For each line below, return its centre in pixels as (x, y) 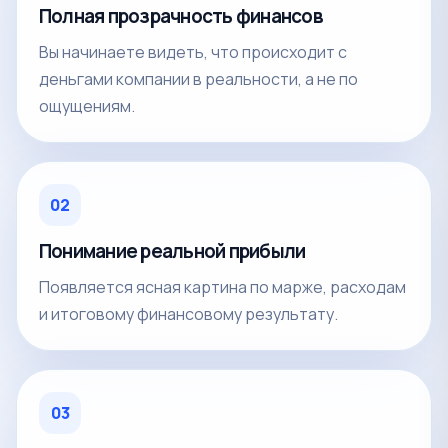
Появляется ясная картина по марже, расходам (222, 286)
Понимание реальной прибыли (172, 250)
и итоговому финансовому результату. (188, 313)
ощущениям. (87, 105)
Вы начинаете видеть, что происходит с (193, 51)
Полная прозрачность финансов (181, 15)
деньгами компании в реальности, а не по (198, 78)
